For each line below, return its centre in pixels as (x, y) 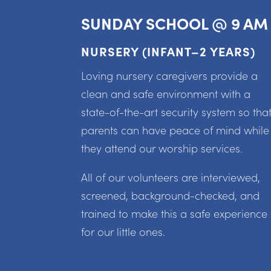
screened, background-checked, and (171, 195)
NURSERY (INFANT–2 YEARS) (168, 51)
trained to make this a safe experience (175, 214)
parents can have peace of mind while (175, 130)
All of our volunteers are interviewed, (171, 177)
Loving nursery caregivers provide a (170, 76)
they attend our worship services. (162, 148)
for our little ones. (123, 232)
